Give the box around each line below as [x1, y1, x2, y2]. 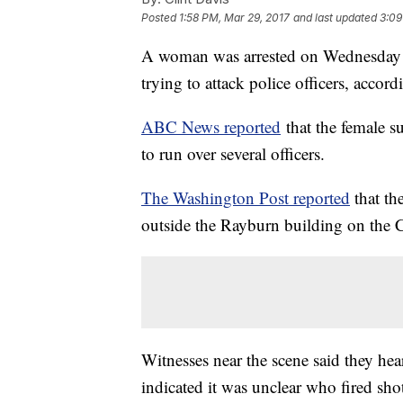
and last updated [293, 11, 377, 25]
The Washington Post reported [141, 186, 350, 210]
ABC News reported [141, 115, 281, 139]
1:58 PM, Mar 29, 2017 [179, 11, 290, 25]
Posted [141, 11, 179, 25]
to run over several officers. [141, 142, 325, 166]
